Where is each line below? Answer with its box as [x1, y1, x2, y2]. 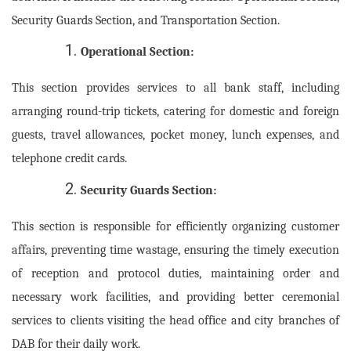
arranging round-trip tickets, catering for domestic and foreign [12, 104, 339, 119]
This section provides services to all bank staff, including [12, 81, 339, 96]
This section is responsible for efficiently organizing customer [12, 219, 339, 233]
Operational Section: [81, 45, 194, 60]
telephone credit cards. [12, 151, 127, 166]
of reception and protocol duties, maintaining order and [12, 266, 339, 280]
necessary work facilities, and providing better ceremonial [12, 289, 339, 304]
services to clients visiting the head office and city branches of [12, 313, 339, 327]
